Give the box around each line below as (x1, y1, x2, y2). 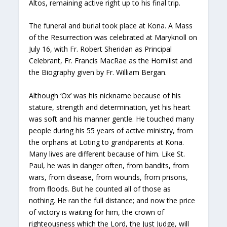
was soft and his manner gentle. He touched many (29, 113, 195, 124)
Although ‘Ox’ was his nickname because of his (29, 90, 181, 100)
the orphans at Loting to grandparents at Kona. (29, 137, 184, 147)
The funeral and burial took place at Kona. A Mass (29, 21, 193, 31)
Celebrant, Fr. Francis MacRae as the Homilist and (29, 56, 193, 66)
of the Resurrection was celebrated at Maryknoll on (29, 32, 198, 43)
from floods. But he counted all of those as (29, 183, 171, 194)
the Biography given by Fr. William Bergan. (29, 67, 167, 78)
